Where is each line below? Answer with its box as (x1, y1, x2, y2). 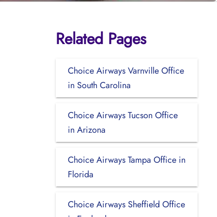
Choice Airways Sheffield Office (67, 198, 185, 211)
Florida (67, 168, 93, 181)
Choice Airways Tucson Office (67, 108, 178, 122)
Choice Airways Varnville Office (67, 64, 184, 77)
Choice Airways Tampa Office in (67, 153, 186, 166)
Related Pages (55, 27, 146, 50)
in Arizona (67, 123, 106, 136)
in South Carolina (67, 78, 131, 92)
